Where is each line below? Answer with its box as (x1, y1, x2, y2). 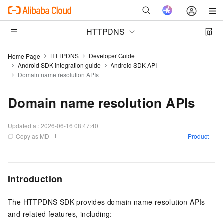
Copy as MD (16, 132, 49, 140)
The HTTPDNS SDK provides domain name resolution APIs (8, 197, 205, 207)
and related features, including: (8, 209, 112, 219)
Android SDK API (111, 61, 157, 69)
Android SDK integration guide (18, 61, 101, 69)
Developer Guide (89, 51, 135, 60)
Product (188, 132, 209, 140)
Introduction (8, 172, 63, 185)
